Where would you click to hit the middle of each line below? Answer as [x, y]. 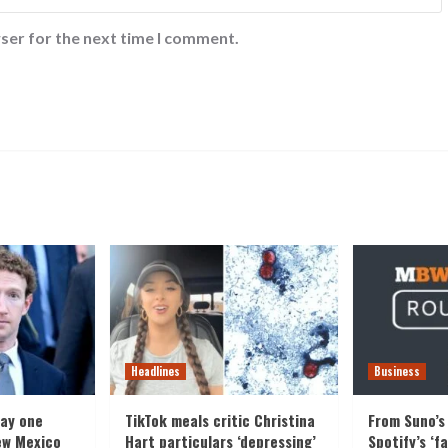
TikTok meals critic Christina [220, 419]
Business [397, 370]
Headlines [155, 370]
